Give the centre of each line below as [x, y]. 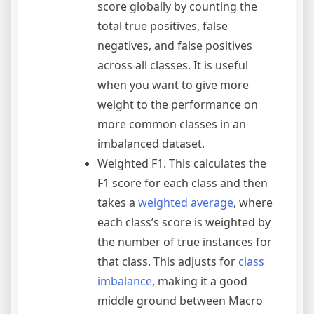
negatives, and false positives [175, 46]
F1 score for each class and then [183, 183]
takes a [118, 203]
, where [253, 203]
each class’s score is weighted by [184, 223]
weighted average [186, 203]
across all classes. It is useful [173, 66]
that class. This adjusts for [168, 262]
